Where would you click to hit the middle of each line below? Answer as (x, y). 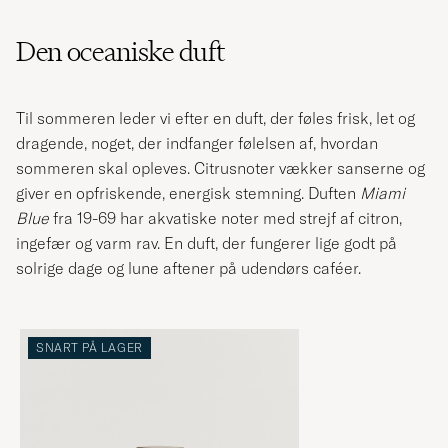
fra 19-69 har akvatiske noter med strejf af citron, (225, 217)
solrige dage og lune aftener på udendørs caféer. (188, 267)
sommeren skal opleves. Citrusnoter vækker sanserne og (220, 167)
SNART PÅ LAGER (90, 348)
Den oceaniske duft (120, 51)
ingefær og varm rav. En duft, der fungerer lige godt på (206, 242)
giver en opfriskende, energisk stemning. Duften (188, 192)
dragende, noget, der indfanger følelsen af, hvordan (197, 142)
